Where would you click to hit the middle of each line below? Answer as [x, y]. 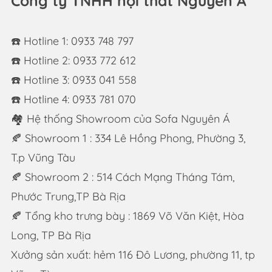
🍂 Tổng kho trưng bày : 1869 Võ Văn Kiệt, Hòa [127, 216]
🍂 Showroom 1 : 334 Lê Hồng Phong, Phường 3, [128, 138]
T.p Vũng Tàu [43, 158]
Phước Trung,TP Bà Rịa [68, 197]
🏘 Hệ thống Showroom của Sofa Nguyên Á [120, 119]
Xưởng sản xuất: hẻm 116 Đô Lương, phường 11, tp [133, 255]
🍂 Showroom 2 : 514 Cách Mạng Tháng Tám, [122, 177]
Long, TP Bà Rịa [51, 236]
